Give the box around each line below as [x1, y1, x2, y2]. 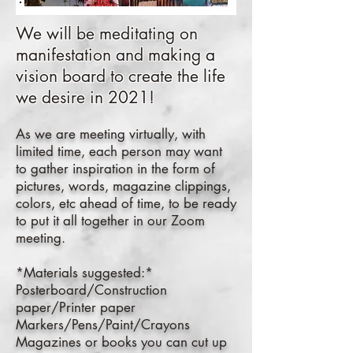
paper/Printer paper [16, 299, 136, 316]
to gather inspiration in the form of [16, 160, 215, 177]
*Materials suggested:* [16, 264, 153, 281]
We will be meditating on [16, 23, 198, 44]
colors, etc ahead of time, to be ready [16, 195, 236, 212]
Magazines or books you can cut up [16, 333, 227, 351]
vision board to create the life [16, 65, 225, 87]
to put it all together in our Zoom [16, 212, 205, 229]
